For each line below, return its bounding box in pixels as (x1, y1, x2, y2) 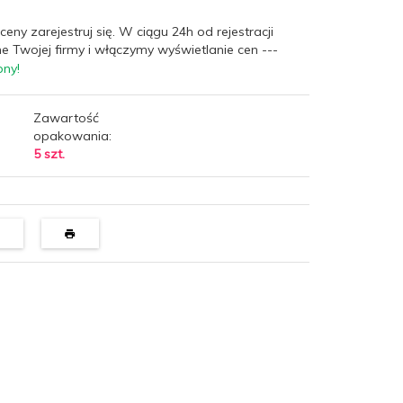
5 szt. (32, 145, 65, 162)
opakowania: (32, 127, 112, 144)
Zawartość (32, 109, 99, 126)
